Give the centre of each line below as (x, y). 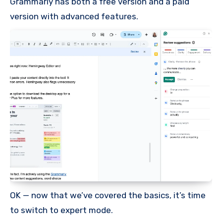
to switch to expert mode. (61, 210)
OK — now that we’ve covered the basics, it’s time (108, 195)
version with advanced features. (74, 17)
